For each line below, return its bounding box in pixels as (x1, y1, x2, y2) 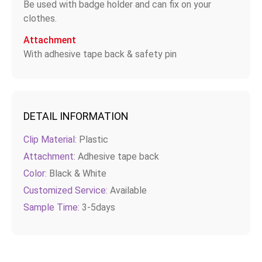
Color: (23, 167, 47, 179)
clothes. (23, 12, 57, 24)
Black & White (47, 167, 106, 179)
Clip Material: (23, 133, 77, 145)
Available (108, 184, 147, 196)
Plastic (77, 133, 108, 145)
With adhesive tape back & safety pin (23, 48, 177, 60)
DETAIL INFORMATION (23, 109, 129, 122)
